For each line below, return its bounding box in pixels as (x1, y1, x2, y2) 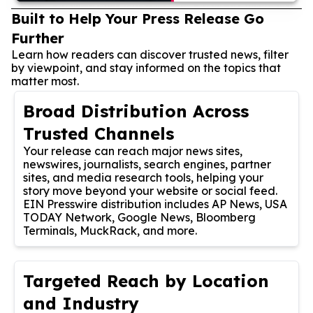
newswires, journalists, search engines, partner (23, 156, 271, 171)
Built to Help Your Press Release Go (11, 9, 264, 27)
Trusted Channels (23, 122, 174, 144)
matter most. (11, 73, 79, 88)
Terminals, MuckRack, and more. (23, 223, 197, 238)
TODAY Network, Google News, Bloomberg (23, 210, 256, 224)
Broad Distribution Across (23, 100, 249, 122)
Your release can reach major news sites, (23, 143, 242, 158)
